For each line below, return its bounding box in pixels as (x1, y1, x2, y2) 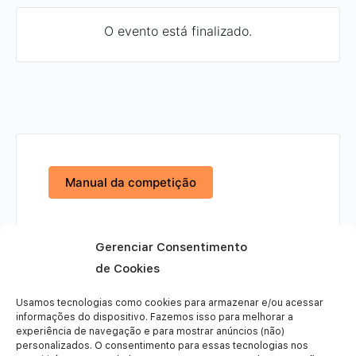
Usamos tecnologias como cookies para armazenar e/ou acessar (16, 297, 323, 308)
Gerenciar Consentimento (95, 240, 247, 254)
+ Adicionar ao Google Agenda (118, 314, 246, 326)
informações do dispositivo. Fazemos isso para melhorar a (16, 311, 293, 323)
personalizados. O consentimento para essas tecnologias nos (16, 340, 308, 351)
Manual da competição (65, 175, 196, 191)
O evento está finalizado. (104, 23, 252, 40)
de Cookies (95, 261, 160, 276)
